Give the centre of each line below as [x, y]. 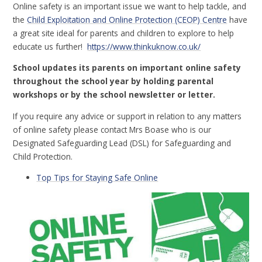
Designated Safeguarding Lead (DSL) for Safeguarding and [122, 143]
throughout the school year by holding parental [113, 81]
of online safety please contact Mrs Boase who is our [112, 129]
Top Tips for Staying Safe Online [97, 178]
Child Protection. [43, 156]
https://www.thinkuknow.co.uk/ [144, 46]
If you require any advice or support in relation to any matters [127, 116]
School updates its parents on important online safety [127, 68]
